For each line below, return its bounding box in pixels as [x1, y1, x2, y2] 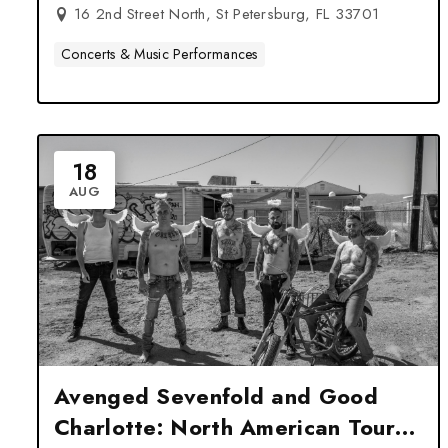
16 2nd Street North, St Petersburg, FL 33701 [74, 3, 380, 25]
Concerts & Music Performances [61, 44, 258, 64]
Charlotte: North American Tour [54, 411, 395, 443]
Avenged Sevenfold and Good [54, 380, 378, 412]
